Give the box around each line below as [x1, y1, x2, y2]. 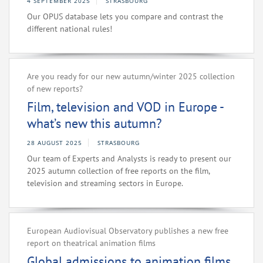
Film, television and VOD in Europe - [27, 99, 223, 116]
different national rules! [27, 23, 112, 35]
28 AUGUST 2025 [27, 139, 82, 147]
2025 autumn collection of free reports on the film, [27, 166, 210, 177]
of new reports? [27, 83, 83, 95]
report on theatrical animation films [27, 238, 156, 249]
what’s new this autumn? [27, 115, 162, 132]
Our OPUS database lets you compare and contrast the [27, 11, 223, 22]
